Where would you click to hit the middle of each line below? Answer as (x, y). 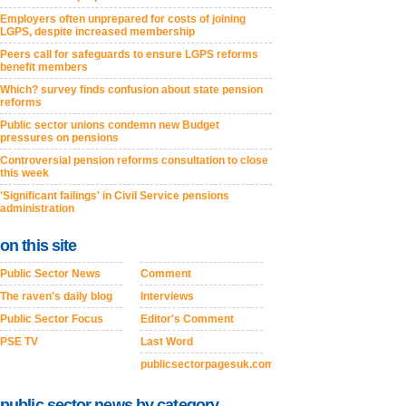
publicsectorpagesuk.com (208, 365)
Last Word (167, 342)
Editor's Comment (187, 319)
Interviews (167, 297)
